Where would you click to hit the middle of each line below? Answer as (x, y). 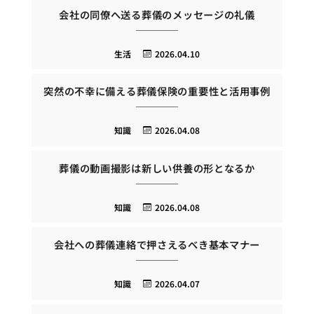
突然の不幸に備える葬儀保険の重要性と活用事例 (157, 91)
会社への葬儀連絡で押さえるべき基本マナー (157, 245)
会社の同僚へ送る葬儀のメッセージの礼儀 (157, 14)
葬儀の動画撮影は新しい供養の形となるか (157, 168)
